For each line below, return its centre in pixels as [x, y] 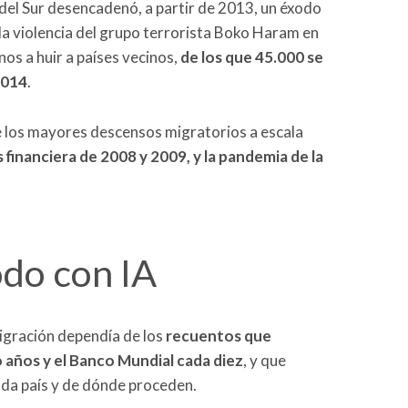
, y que [265, 360]
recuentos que [219, 335]
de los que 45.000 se [252, 57]
